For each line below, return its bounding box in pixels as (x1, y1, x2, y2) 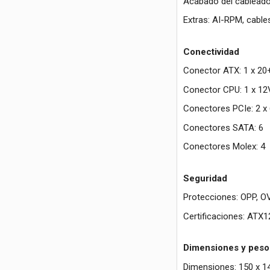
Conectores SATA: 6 (183, 122, 263, 133)
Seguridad (183, 172, 227, 184)
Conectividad (183, 46, 239, 57)
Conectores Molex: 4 (183, 141, 265, 152)
